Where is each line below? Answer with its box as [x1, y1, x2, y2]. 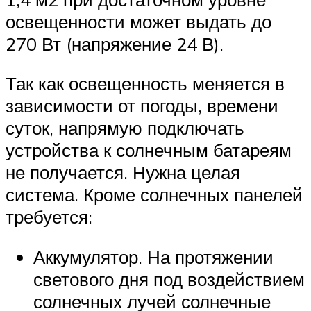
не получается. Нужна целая [6, 161, 240, 184]
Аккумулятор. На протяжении [33, 246, 274, 269]
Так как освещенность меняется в [6, 72, 285, 95]
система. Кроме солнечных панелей [6, 183, 303, 206]
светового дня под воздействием [33, 268, 305, 291]
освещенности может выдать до [6, 10, 271, 33]
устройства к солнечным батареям [6, 139, 292, 162]
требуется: [6, 205, 92, 228]
